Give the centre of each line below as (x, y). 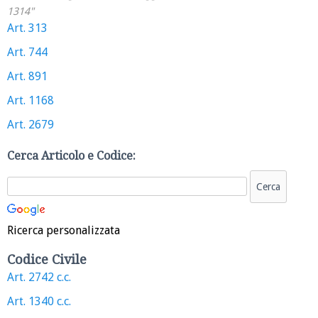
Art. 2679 (31, 125)
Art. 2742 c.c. (39, 278)
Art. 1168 (31, 101)
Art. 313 (27, 28)
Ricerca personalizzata (64, 231)
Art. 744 (27, 53)
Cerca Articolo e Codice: (71, 156)
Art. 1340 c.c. (39, 302)
